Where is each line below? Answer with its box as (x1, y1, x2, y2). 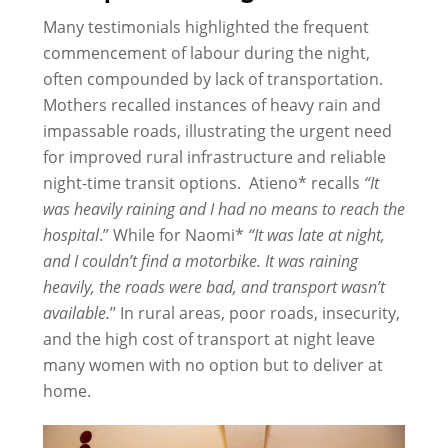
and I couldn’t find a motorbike (42, 250, 257, 272)
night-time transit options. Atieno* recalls (42, 172, 360, 194)
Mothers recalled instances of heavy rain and (42, 94, 381, 116)
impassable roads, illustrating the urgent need (42, 120, 392, 142)
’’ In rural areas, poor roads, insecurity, (109, 302, 400, 324)
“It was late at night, (247, 224, 385, 246)
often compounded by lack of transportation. (42, 68, 383, 90)
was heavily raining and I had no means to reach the (42, 198, 405, 220)
